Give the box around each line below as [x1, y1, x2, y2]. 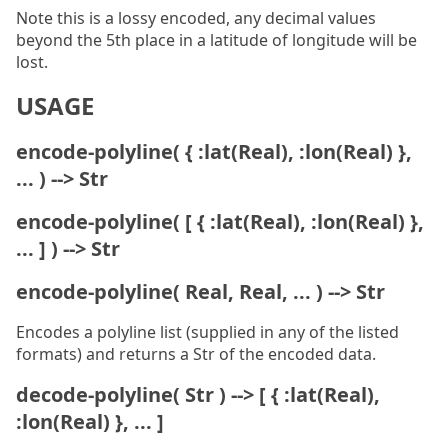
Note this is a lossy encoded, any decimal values [16, 7, 376, 29]
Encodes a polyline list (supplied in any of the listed [16, 321, 399, 343]
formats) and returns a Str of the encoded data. [16, 343, 376, 365]
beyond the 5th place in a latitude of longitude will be [16, 29, 417, 51]
